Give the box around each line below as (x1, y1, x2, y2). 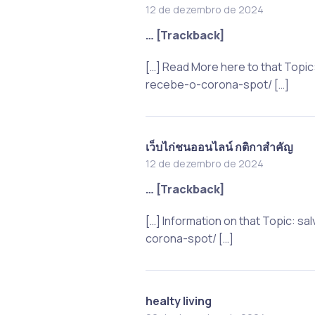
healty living (145, 292, 212, 309)
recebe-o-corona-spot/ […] (145, 76, 289, 92)
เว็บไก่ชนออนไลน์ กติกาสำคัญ (145, 139, 293, 155)
